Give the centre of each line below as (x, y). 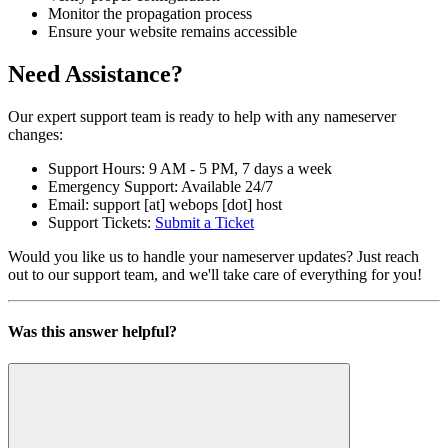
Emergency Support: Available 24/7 (160, 187)
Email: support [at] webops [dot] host (165, 205)
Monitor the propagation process (150, 14)
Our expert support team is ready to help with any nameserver (202, 117)
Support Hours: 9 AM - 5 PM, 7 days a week (190, 169)
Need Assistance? (95, 74)
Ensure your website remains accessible (172, 32)
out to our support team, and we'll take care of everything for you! (215, 275)
